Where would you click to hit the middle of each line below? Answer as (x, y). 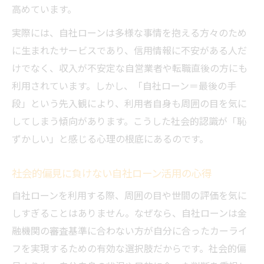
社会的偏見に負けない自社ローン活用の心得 (112, 173)
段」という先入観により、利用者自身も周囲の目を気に (129, 103)
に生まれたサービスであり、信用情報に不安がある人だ (129, 50)
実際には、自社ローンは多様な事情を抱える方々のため (129, 33)
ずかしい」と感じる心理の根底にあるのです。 (110, 139)
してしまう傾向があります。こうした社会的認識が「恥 (129, 121)
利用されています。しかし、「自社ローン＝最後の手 (124, 86)
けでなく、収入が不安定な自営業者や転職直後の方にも (130, 68)
